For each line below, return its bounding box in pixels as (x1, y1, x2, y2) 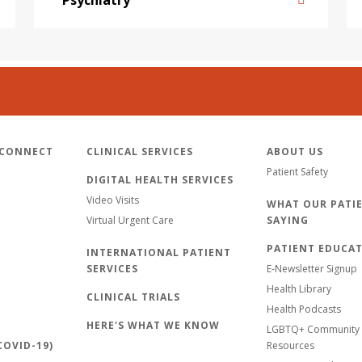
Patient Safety (267, 165, 328, 179)
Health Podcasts (267, 302, 341, 316)
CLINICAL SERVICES (86, 145, 193, 158)
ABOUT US (267, 145, 323, 158)
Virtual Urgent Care (86, 213, 174, 227)
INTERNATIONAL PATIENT (86, 246, 231, 259)
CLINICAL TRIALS (86, 290, 180, 304)
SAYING (267, 213, 309, 227)
